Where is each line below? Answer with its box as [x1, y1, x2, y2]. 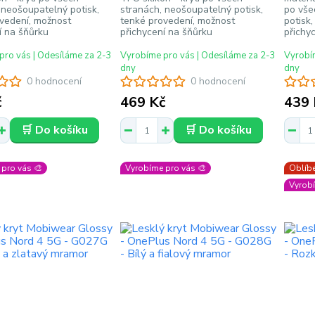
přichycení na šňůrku [120, 25, 213, 39]
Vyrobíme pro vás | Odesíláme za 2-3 [120, 49, 276, 62]
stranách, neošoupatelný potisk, [120, 3, 264, 16]
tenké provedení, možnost [120, 14, 236, 27]
